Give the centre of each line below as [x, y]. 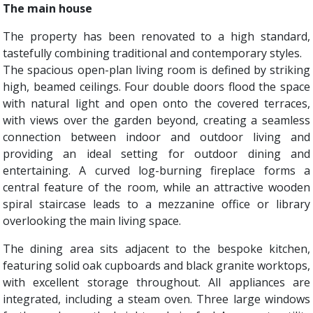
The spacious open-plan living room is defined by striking [156, 70]
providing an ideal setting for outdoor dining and [156, 154]
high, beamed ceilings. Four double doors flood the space [156, 87]
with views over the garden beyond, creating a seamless [156, 120]
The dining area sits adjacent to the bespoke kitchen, [156, 249]
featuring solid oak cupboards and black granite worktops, [156, 265]
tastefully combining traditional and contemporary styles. [152, 53]
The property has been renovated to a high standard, [156, 36]
